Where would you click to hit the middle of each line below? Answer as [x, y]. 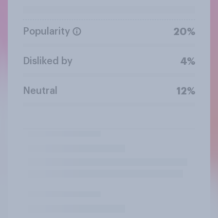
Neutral [40, 91]
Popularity [46, 31]
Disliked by [48, 61]
